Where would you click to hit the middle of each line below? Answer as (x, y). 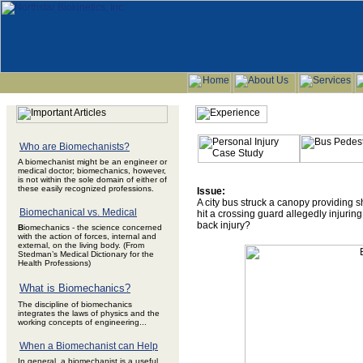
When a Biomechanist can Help (89, 346)
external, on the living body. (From (81, 245)
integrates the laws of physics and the (89, 313)
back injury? (224, 225)
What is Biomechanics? (75, 288)
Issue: (211, 191)
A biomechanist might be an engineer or (92, 162)
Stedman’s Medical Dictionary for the (86, 254)
